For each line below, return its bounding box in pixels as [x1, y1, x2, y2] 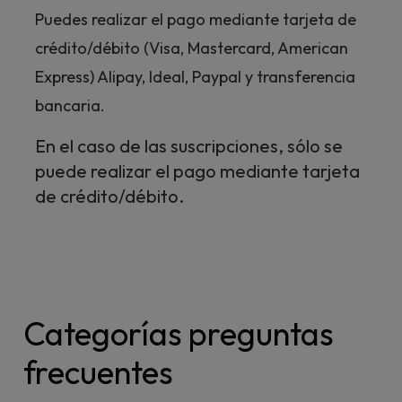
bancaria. [34, 94, 105, 116]
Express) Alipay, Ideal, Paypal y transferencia [34, 66, 355, 87]
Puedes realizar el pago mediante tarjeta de [34, 8, 356, 30]
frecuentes [23, 352, 173, 392]
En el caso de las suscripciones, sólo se [34, 134, 343, 157]
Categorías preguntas [23, 313, 334, 354]
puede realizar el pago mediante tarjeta [34, 159, 360, 182]
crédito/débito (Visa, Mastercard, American [34, 37, 348, 58]
